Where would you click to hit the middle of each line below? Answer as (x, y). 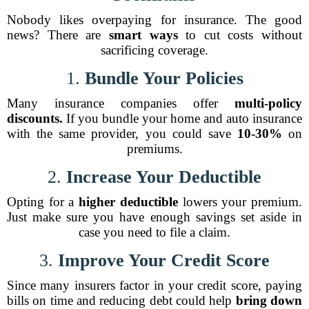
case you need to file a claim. (154, 232)
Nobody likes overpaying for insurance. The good (154, 20)
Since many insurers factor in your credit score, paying (154, 285)
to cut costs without (240, 35)
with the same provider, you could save (122, 133)
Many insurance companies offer (121, 103)
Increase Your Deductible (164, 177)
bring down (269, 300)
